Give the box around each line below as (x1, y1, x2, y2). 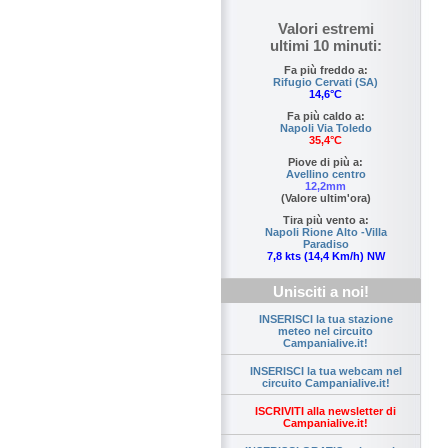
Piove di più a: (288, 156, 363, 169)
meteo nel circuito (278, 325, 373, 338)
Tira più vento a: (282, 214, 369, 227)
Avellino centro (285, 168, 366, 181)
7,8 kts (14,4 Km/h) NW (266, 250, 385, 263)
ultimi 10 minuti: (269, 37, 382, 55)
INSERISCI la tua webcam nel (249, 365, 402, 378)
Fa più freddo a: (283, 64, 368, 77)
